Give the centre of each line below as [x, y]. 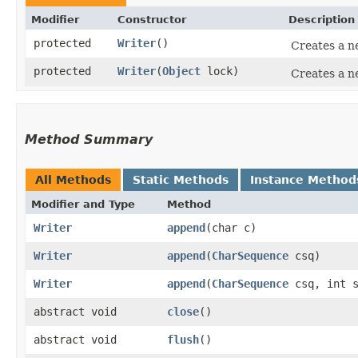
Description [322, 19]
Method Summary [89, 139]
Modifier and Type [83, 204]
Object [181, 71]
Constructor [152, 19]
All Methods [73, 179]
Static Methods [181, 179]
